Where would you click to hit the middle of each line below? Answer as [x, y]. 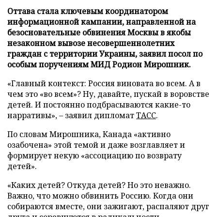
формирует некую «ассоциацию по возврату [94, 155]
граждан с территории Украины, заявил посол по [105, 54]
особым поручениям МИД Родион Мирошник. [99, 64]
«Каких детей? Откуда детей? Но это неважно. [99, 185]
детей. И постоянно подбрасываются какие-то [99, 104]
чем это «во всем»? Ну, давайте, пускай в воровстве [108, 94]
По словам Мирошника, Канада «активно [89, 134]
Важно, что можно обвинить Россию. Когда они [100, 195]
